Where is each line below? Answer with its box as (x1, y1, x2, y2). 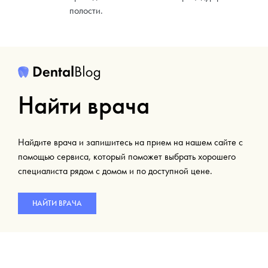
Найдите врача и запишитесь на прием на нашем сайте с (18, 136, 243, 149)
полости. (69, 4, 103, 17)
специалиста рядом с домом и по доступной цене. (18, 165, 212, 178)
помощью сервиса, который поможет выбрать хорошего (18, 150, 236, 163)
